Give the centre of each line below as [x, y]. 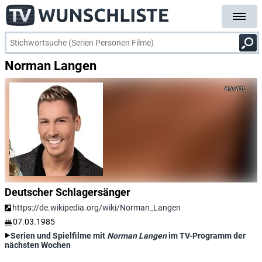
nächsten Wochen [38, 245]
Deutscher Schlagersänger [68, 192]
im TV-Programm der [206, 236]
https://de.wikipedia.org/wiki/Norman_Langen [96, 208]
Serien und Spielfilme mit [59, 236]
